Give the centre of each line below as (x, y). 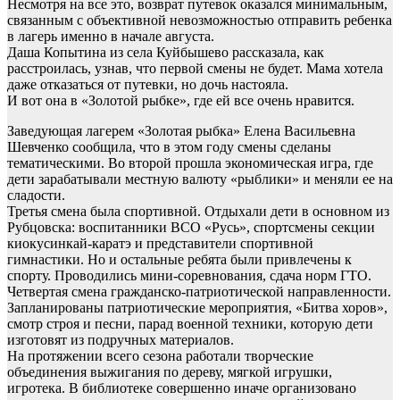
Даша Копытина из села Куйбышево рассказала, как (166, 53)
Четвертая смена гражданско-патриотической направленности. (199, 292)
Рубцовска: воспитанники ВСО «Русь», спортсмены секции (191, 228)
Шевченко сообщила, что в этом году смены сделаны (169, 147)
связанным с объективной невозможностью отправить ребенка (200, 21)
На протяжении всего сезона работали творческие (160, 356)
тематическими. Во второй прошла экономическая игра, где (190, 163)
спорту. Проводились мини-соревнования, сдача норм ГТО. (189, 276)
